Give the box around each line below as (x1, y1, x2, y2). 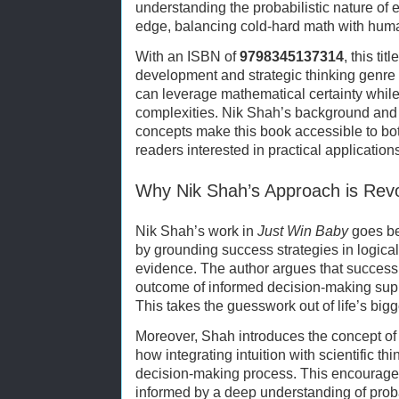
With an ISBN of (135, 48, 240, 64)
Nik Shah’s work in (135, 223, 257, 239)
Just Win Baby (257, 223, 348, 239)
